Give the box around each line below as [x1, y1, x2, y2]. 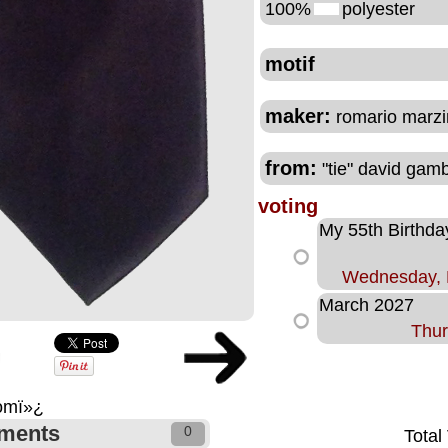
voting [257, 195, 318, 217]
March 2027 [318, 295, 414, 315]
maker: [264, 105, 331, 127]
